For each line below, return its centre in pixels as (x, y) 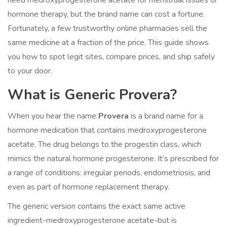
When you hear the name (53, 116)
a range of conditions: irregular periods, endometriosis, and (109, 173)
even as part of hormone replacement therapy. (88, 187)
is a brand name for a (166, 116)
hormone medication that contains (68, 130)
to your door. (30, 71)
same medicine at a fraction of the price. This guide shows (108, 43)
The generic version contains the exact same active (97, 206)
